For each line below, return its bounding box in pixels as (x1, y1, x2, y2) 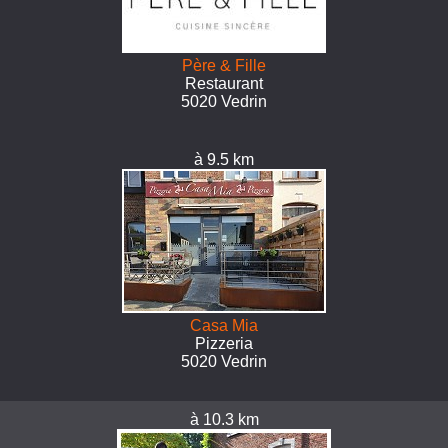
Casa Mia (190, 317, 258, 334)
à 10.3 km (189, 411, 259, 428)
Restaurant (185, 75, 263, 92)
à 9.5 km (194, 151, 254, 168)
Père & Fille (182, 57, 266, 74)
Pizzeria (195, 335, 253, 352)
